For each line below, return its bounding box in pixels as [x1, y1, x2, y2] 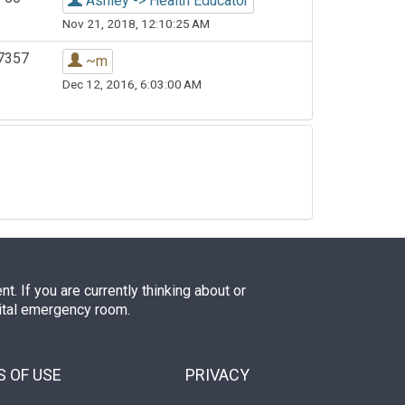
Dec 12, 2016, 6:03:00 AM [62, 77, 202, 91]
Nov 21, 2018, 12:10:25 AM [62, 16, 210, 31]
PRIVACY [184, 365, 250, 384]
